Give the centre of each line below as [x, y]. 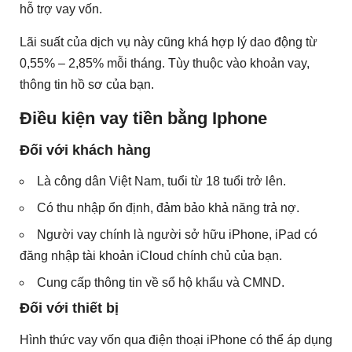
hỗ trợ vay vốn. [61, 9]
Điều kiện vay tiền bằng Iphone [143, 119]
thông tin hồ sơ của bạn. [87, 85]
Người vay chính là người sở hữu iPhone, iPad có [177, 235]
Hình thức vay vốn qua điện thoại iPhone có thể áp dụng [176, 339]
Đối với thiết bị [69, 308]
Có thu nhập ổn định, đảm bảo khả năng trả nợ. [168, 208]
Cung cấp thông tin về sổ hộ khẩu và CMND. [161, 283]
